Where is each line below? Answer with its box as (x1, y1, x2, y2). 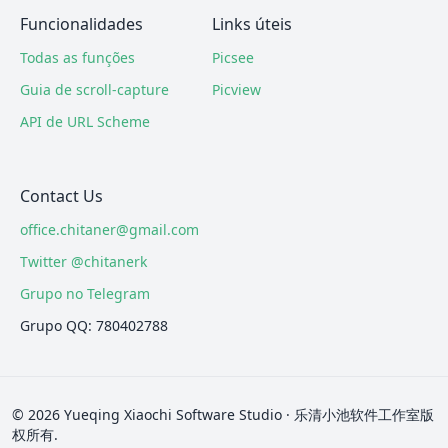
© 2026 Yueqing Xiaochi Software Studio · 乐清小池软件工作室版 (12, 405, 434, 424)
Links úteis (212, 13, 292, 35)
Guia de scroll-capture (20, 80, 169, 99)
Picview (212, 80, 261, 99)
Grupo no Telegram (20, 284, 150, 303)
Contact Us (20, 185, 103, 207)
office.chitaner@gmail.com (20, 220, 199, 239)
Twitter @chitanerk (20, 252, 147, 271)
